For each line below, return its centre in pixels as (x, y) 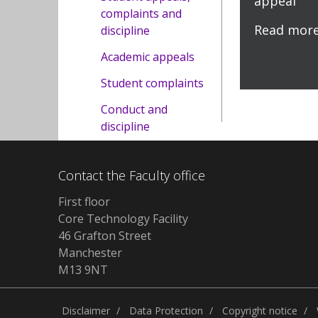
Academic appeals (148, 57)
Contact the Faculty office (132, 175)
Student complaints (152, 83)
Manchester (90, 253)
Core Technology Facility (123, 219)
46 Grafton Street (105, 236)
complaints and (141, 13)
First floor (84, 202)
